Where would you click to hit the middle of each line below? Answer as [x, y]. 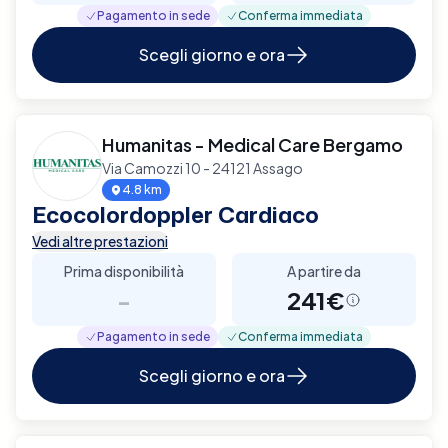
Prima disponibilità [124, 270]
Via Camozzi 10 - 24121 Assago [202, 167]
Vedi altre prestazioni [100, 240]
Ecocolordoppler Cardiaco [175, 214]
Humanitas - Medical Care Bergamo [252, 144]
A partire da [324, 270]
